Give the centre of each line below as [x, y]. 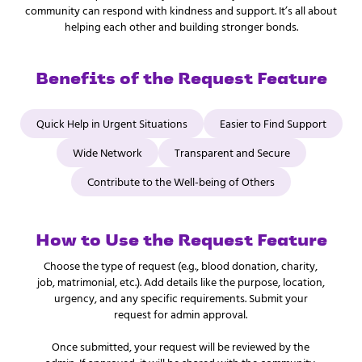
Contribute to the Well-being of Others [181, 181]
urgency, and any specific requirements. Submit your [181, 298]
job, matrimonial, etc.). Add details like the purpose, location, [181, 282]
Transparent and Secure [232, 152]
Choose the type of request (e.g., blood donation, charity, [181, 265]
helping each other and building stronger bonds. [181, 26]
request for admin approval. [181, 314]
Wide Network [107, 152]
